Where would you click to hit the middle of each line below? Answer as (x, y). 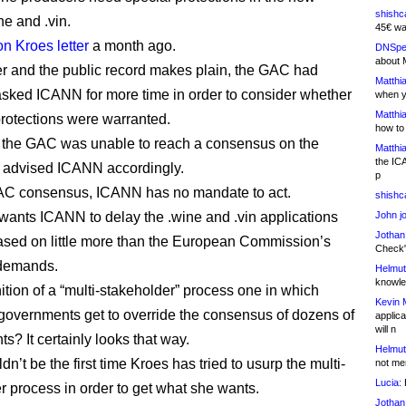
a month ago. (132, 46)
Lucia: (388, 382)
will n (386, 329)
